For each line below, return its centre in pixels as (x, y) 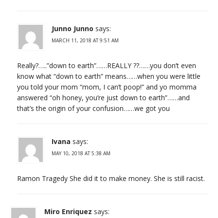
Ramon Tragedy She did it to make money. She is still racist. (111, 178)
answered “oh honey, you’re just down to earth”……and (103, 97)
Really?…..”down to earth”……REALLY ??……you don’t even (107, 65)
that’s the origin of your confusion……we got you (93, 108)
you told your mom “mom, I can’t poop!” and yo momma (107, 87)
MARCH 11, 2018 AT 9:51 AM (85, 40)
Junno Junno (73, 28)
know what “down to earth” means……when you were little (109, 76)
